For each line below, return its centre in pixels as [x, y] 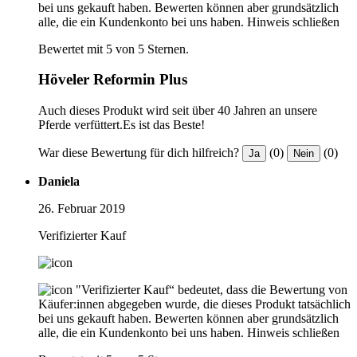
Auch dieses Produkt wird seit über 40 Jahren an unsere [178, 111]
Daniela [59, 182]
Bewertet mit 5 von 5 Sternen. [114, 49]
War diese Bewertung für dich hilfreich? [139, 153]
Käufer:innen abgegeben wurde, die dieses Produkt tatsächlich [194, 304]
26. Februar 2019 [82, 209]
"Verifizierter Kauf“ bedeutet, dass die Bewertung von [212, 290]
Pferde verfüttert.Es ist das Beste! [122, 125]
